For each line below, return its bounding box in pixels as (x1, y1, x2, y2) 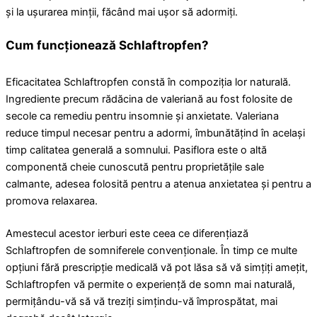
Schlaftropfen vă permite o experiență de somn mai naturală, (6, 277, 295, 291)
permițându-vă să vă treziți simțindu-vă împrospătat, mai (6, 294, 277, 308)
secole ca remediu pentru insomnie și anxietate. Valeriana (6, 109, 279, 122)
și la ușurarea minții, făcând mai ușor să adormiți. (6, 5, 238, 18)
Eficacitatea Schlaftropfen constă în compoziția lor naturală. (6, 75, 291, 88)
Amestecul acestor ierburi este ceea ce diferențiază (6, 226, 248, 240)
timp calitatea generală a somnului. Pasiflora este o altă (6, 143, 267, 156)
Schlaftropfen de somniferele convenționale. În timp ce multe (6, 243, 297, 257)
